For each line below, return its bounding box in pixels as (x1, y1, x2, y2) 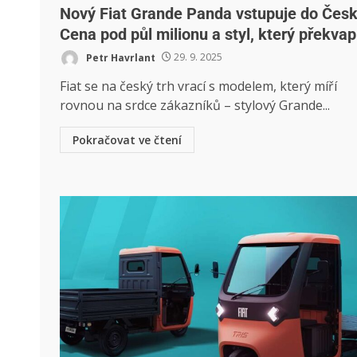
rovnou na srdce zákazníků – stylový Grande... (60, 96, 330, 114)
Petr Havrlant (84, 50, 155, 65)
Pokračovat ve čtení (73, 131, 182, 147)
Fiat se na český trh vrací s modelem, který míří (60, 76, 337, 95)
